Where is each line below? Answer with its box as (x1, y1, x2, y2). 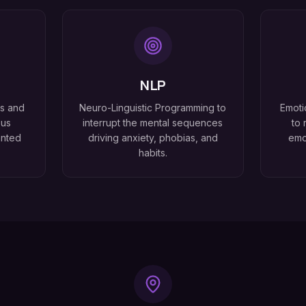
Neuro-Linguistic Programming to (79, 102, 227, 114)
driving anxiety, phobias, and (87, 132, 218, 144)
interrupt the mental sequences (83, 117, 223, 129)
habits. (138, 147, 167, 159)
